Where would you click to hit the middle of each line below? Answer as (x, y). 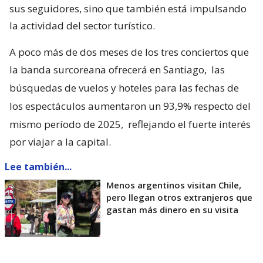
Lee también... (38, 167)
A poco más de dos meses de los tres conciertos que (129, 52)
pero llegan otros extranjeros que (179, 198)
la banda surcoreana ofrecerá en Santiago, (109, 70)
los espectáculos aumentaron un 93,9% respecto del (130, 106)
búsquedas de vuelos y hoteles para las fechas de (124, 88)
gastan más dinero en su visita (172, 210)
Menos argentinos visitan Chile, (174, 185)
